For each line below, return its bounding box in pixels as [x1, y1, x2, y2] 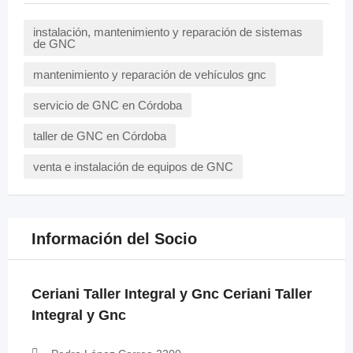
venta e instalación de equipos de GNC [33, 160, 233, 173]
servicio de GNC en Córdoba [33, 98, 182, 112]
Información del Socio [32, 230, 197, 247]
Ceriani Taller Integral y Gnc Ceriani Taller [32, 286, 312, 302]
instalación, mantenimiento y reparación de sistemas [33, 25, 303, 39]
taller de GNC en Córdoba [33, 129, 166, 143]
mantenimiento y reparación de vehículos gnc [33, 68, 266, 81]
